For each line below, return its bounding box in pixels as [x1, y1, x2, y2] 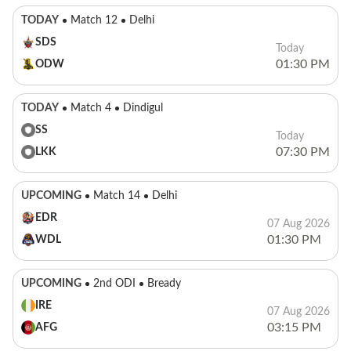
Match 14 [93, 190, 140, 201]
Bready [147, 277, 181, 289]
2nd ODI [93, 277, 136, 289]
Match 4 [71, 102, 111, 114]
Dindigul [123, 102, 163, 114]
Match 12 [71, 14, 118, 26]
